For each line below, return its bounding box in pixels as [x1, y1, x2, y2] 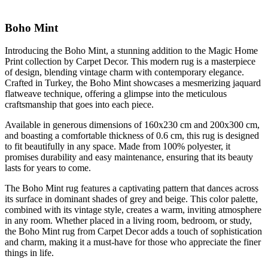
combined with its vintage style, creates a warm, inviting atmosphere [5, 205, 261, 215]
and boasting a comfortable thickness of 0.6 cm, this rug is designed [5, 130, 259, 141]
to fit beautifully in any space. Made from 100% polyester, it [5, 141, 230, 152]
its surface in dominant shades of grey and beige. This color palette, [5, 194, 258, 205]
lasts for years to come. [5, 163, 91, 173]
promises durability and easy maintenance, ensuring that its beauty [5, 152, 253, 163]
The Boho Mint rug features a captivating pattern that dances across [5, 183, 258, 194]
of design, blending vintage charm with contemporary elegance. [5, 67, 244, 78]
